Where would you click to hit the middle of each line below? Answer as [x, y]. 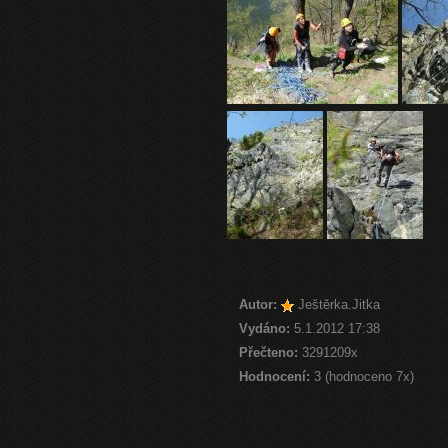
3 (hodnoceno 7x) [362, 376]
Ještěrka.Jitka [339, 304]
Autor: [258, 304]
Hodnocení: [274, 376]
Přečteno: [268, 352]
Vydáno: [264, 328]
